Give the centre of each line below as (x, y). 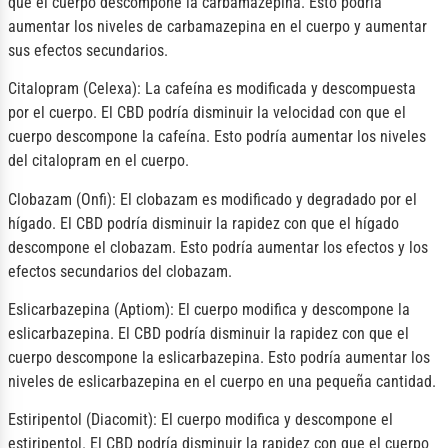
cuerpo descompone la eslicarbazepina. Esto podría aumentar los (219, 357)
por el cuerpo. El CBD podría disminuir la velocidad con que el (207, 113)
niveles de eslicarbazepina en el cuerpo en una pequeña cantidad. (222, 381)
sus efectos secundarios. (88, 50)
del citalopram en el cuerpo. (98, 161)
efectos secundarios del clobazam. (120, 271)
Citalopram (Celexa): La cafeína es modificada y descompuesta (212, 89)
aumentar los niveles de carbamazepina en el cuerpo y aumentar (217, 26)
